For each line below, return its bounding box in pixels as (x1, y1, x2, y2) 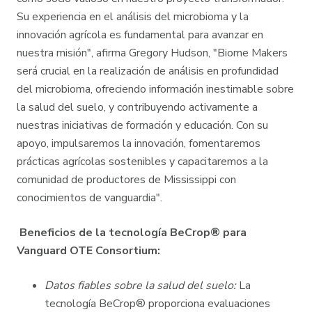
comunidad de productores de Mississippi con (17, 172, 236, 188)
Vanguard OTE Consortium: (17, 243, 160, 259)
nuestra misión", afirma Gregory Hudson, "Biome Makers (17, 45, 288, 61)
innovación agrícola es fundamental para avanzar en (17, 27, 263, 43)
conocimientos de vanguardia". (17, 190, 162, 206)
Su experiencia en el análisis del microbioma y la (17, 9, 249, 25)
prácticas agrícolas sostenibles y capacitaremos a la (17, 154, 268, 170)
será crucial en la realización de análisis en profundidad (17, 63, 279, 79)
